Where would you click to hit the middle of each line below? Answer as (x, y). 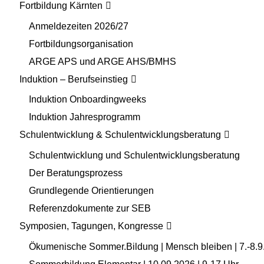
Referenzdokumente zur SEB (90, 209)
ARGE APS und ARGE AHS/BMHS (103, 61)
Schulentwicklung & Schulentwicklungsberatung (120, 135)
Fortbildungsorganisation (81, 44)
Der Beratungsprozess (76, 173)
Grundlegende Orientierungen (91, 191)
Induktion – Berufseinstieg (74, 79)
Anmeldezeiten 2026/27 (79, 26)
